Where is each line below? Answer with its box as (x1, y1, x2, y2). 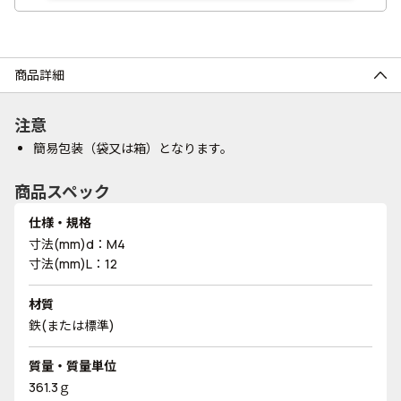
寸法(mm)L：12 (29, 255, 117, 272)
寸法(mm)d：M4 (29, 235, 125, 252)
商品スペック (14, 181, 110, 202)
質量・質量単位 (29, 357, 116, 374)
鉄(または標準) (29, 317, 115, 334)
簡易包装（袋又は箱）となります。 (33, 140, 233, 157)
